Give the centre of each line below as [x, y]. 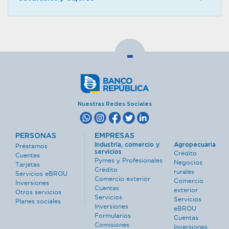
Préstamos [31, 146]
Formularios [113, 215]
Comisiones [112, 225]
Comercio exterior [123, 179]
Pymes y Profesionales [129, 160]
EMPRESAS [115, 136]
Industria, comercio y [127, 145]
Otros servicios [38, 192]
